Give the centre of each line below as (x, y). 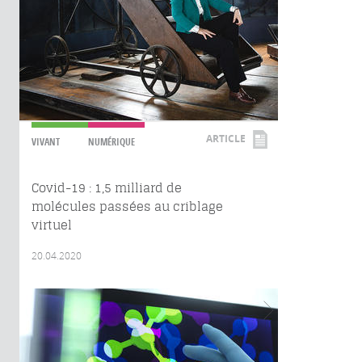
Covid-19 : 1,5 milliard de (107, 188)
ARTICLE (226, 139)
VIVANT (46, 142)
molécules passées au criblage (127, 206)
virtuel (52, 225)
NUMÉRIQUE (112, 142)
